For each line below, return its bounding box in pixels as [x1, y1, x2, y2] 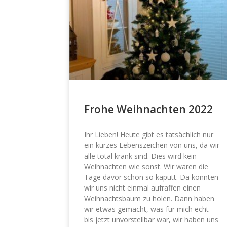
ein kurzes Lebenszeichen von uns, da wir [84, 140, 219, 150]
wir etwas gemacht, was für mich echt [84, 204, 209, 214]
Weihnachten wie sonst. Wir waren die [84, 162, 208, 172]
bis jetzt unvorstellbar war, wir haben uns [84, 215, 218, 225]
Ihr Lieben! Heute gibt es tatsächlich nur [84, 130, 213, 140]
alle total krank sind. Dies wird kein [84, 151, 197, 161]
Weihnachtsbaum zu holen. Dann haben [84, 194, 214, 204]
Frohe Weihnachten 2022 [84, 102, 213, 117]
